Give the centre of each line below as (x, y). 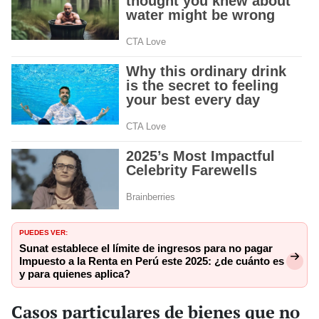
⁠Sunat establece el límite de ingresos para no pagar (146, 249)
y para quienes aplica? (75, 274)
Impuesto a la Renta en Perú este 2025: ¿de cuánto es (152, 262)
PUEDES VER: (43, 232)
